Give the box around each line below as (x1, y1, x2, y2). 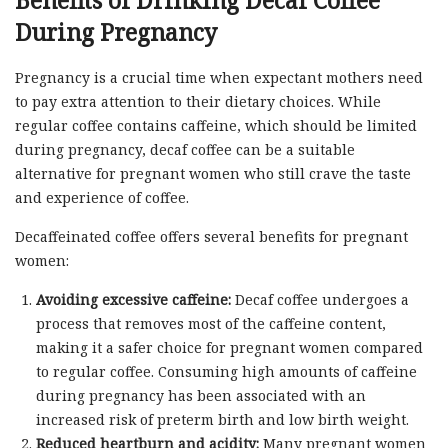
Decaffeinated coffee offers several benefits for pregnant (15, 227, 408, 247)
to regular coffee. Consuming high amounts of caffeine (35, 362, 417, 382)
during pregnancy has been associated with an (35, 386, 366, 406)
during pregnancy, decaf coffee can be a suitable (15, 140, 355, 160)
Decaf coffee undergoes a (230, 290, 409, 310)
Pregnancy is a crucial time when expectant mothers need (15, 68, 423, 88)
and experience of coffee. (15, 188, 189, 208)
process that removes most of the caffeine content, (35, 314, 386, 334)
